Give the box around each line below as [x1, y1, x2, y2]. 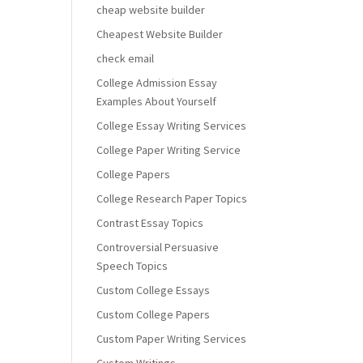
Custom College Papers [96, 307, 211, 322]
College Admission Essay [96, 75, 218, 90]
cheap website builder [96, 2, 206, 17]
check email [96, 51, 155, 66]
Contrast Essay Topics [96, 216, 204, 230]
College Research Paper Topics [96, 191, 248, 206]
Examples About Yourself [96, 94, 217, 109]
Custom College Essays [96, 283, 211, 297]
